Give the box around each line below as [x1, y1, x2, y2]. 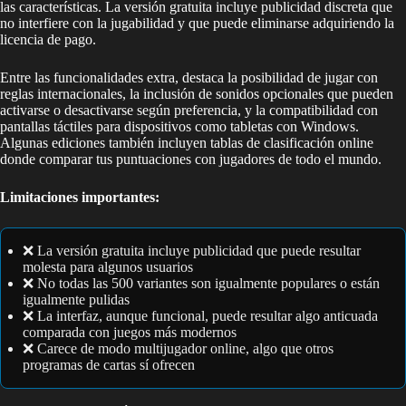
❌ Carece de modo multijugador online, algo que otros [23, 341, 333, 357]
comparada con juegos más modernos [23, 324, 237, 341]
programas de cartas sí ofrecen [23, 357, 195, 373]
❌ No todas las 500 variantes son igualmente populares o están [23, 275, 380, 292]
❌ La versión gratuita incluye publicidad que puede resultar [23, 243, 361, 259]
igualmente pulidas [23, 292, 130, 308]
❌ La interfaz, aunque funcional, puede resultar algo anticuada [23, 308, 378, 324]
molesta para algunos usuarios [23, 259, 193, 275]
